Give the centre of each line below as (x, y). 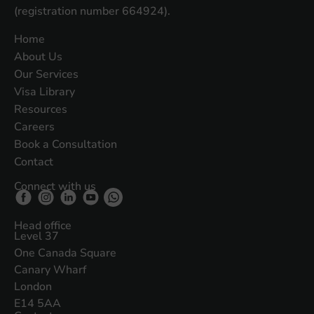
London (33, 286)
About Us (38, 57)
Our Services (46, 75)
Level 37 (36, 236)
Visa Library (45, 92)
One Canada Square (65, 253)
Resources (41, 110)
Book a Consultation (66, 145)
